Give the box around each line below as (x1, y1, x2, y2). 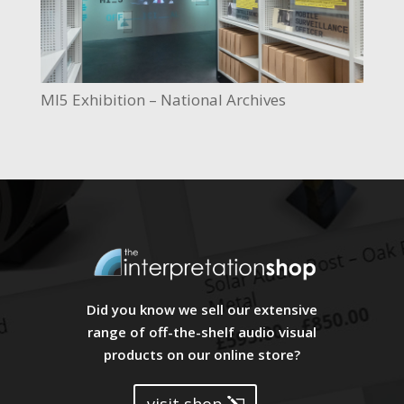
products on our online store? (103, 344, 300, 363)
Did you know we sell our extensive (86, 299, 317, 318)
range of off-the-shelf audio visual (87, 322, 317, 341)
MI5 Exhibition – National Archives (40, 89, 286, 111)
